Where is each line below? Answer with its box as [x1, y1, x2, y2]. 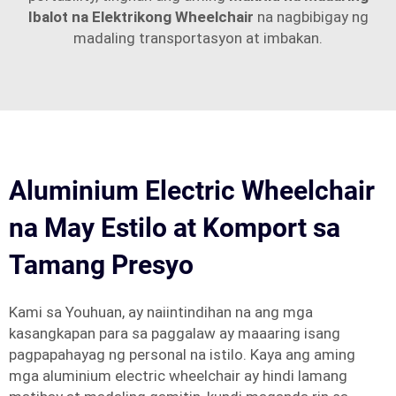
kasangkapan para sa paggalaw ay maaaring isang [9, 324, 340, 342]
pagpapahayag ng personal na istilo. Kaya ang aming [9, 346, 355, 363]
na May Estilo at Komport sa [9, 212, 340, 243]
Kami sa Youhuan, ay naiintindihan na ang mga [9, 303, 313, 321]
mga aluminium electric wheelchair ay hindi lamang [9, 367, 347, 385]
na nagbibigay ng [256, 8, 369, 26]
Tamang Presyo [9, 249, 194, 280]
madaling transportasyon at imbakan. [73, 29, 323, 47]
